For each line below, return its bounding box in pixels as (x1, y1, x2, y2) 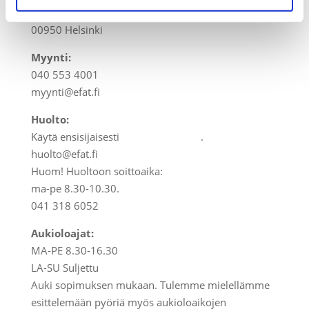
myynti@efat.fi (30, 84, 100, 99)
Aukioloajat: (30, 226, 94, 240)
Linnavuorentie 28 (30, 5, 118, 19)
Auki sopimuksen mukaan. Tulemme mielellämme (30, 277, 270, 292)
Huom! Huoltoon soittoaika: (30, 163, 163, 178)
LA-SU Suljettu (30, 260, 99, 275)
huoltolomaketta (121, 129, 201, 143)
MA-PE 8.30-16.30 (30, 243, 118, 257)
